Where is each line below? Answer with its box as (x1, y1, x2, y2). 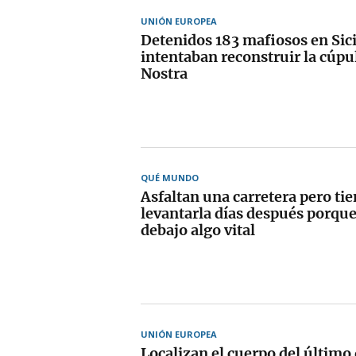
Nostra (141, 64, 188, 83)
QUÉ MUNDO (141, 171, 199, 184)
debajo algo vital (141, 220, 255, 239)
